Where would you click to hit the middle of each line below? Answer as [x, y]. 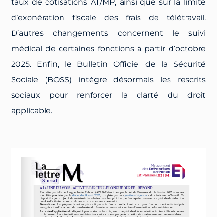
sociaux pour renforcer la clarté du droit [108, 95]
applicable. [32, 110]
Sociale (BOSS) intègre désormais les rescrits [108, 79]
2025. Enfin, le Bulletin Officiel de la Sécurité [108, 64]
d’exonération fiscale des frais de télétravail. [108, 17]
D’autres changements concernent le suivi [108, 33]
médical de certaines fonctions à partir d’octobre [108, 48]
